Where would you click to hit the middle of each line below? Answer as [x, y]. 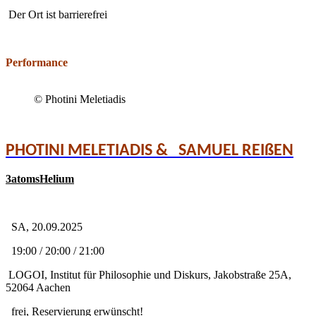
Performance [37, 62]
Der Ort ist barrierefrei [56, 14]
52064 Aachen [38, 287]
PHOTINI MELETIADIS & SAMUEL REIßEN [150, 151]
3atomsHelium [40, 178]
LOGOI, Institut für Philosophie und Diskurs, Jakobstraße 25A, [148, 274]
